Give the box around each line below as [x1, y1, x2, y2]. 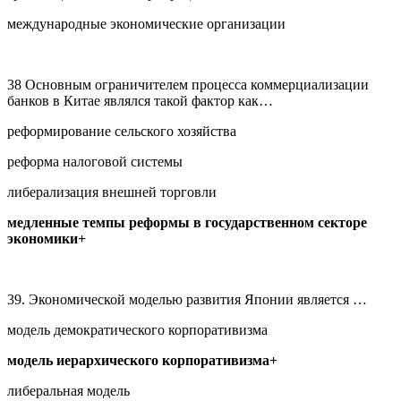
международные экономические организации [7, 15, 286, 31]
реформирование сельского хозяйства [7, 123, 236, 139]
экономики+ [7, 230, 86, 246]
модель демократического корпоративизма [7, 321, 268, 337]
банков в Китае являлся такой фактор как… [7, 92, 273, 108]
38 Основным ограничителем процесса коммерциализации [7, 76, 369, 92]
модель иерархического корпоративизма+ [7, 352, 277, 368]
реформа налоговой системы [7, 153, 183, 169]
